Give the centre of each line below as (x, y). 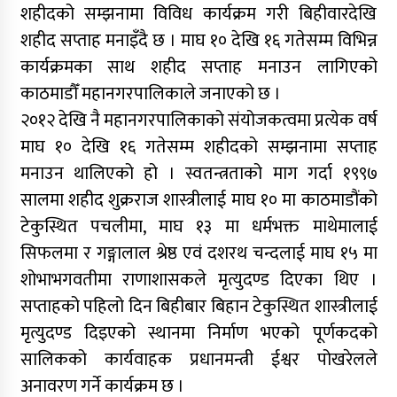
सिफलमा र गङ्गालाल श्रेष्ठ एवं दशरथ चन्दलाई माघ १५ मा (198, 253)
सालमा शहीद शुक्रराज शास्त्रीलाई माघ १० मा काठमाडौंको (198, 200)
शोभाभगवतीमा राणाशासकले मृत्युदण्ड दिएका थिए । (198, 280)
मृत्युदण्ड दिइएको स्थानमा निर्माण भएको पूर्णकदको (198, 333)
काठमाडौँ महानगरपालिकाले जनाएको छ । (150, 93)
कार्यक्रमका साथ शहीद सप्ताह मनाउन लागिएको (198, 67)
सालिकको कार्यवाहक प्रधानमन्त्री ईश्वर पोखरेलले (198, 359)
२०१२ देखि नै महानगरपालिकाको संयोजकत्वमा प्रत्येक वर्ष (198, 120)
